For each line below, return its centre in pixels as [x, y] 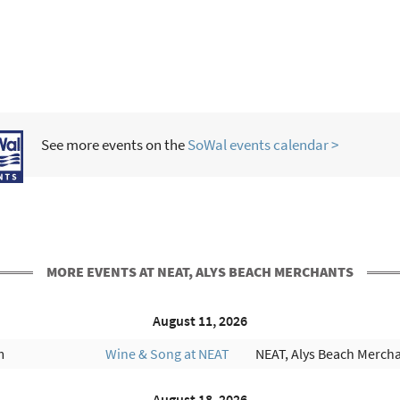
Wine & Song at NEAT [167, 353]
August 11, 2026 [200, 320]
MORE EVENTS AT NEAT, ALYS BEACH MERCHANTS [200, 271]
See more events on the [114, 145]
